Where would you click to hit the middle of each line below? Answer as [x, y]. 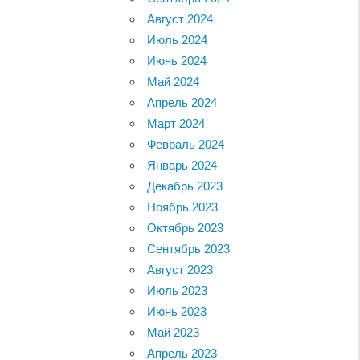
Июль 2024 [178, 39]
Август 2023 [180, 269]
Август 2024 [180, 18]
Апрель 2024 [182, 102]
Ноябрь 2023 [183, 207]
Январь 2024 [182, 165]
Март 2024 [176, 123]
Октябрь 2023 [186, 227]
